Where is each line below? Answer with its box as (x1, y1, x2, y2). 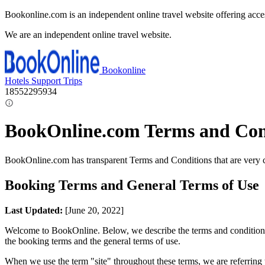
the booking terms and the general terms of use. (5, 235, 180, 246)
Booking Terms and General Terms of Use (5, 177, 259, 193)
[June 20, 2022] (63, 205, 124, 215)
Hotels (5, 76, 31, 86)
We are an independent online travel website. (5, 30, 172, 40)
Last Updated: (5, 205, 63, 215)
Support (31, 76, 63, 86)
